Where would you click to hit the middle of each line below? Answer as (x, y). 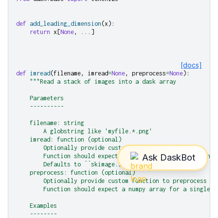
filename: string (50, 123)
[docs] (191, 65)
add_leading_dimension (65, 23)
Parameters (40, 98)
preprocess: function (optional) (76, 172)
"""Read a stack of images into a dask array (103, 81)
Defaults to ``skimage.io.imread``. (88, 164)
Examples (36, 205)
